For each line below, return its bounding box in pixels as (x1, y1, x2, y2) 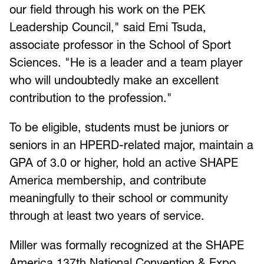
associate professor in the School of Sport (9, 37, 231, 52)
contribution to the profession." (9, 90, 172, 105)
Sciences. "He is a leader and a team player (9, 55, 243, 70)
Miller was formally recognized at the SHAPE (9, 237, 244, 252)
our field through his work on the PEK (9, 2, 205, 16)
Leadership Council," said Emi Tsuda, (9, 19, 206, 34)
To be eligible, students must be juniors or (9, 120, 229, 134)
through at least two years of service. (9, 208, 204, 223)
